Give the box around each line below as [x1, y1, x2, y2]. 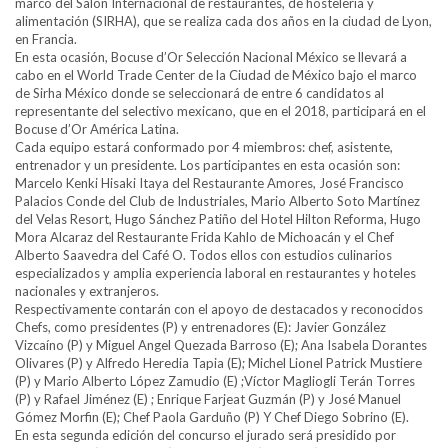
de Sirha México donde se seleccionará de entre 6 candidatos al [15, 85, 384, 102]
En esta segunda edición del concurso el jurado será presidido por [15, 427, 396, 444]
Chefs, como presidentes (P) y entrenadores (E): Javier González [15, 319, 386, 336]
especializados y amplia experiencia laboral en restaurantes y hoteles [15, 265, 416, 282]
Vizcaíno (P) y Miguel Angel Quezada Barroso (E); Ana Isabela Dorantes [15, 337, 427, 354]
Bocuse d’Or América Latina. [15, 121, 179, 138]
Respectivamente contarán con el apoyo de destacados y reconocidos [15, 301, 423, 318]
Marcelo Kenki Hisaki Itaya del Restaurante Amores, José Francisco [15, 175, 404, 192]
